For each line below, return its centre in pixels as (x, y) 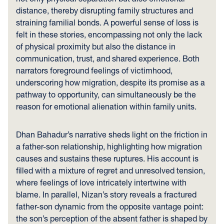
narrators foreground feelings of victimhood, (94, 70)
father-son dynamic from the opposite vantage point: (110, 206)
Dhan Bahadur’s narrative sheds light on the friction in (112, 134)
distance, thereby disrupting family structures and (104, 10)
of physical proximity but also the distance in (96, 46)
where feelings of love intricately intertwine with (101, 182)
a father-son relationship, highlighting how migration (109, 146)
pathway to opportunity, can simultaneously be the (106, 94)
